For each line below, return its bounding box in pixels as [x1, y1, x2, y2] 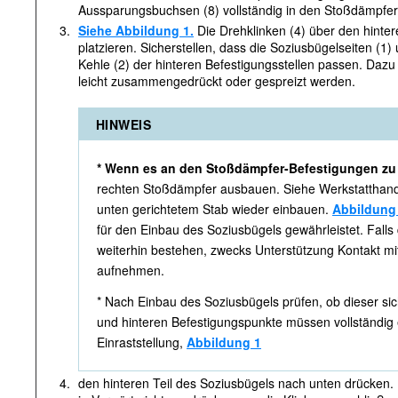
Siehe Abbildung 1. [78, 21, 194, 39]
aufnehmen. [97, 261, 164, 279]
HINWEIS [96, 115, 151, 133]
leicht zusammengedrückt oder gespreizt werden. [78, 72, 355, 90]
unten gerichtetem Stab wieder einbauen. [97, 200, 332, 218]
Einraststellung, [97, 333, 187, 351]
